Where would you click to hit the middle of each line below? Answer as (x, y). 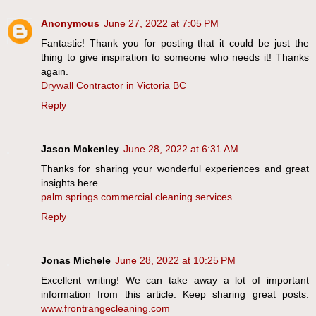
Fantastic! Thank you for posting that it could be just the (175, 43)
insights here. (71, 183)
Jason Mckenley (80, 149)
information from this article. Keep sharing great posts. (175, 294)
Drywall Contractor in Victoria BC (114, 86)
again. (55, 72)
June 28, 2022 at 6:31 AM (181, 149)
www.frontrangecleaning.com (105, 309)
